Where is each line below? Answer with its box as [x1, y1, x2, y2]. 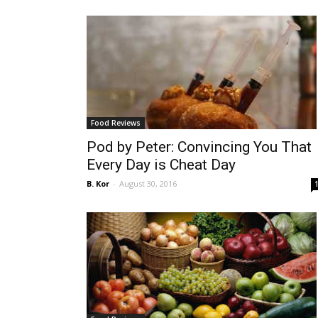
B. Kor [87, 178, 109, 189]
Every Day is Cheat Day [87, 156, 236, 173]
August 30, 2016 [119, 178, 177, 189]
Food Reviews [91, 118, 141, 128]
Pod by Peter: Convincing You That [87, 138, 312, 155]
